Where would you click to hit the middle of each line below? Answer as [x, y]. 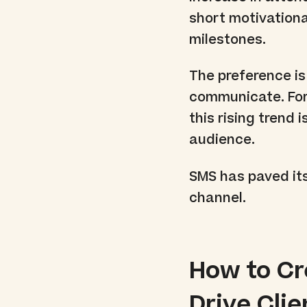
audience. [222, 140]
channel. [218, 199]
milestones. [228, 40]
